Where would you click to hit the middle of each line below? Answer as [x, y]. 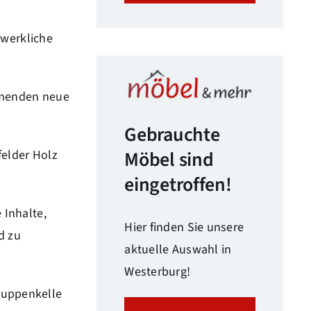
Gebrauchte [172, 134]
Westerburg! [158, 271]
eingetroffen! [178, 184]
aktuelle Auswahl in [178, 249]
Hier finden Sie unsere [184, 227]
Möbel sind [169, 159]
